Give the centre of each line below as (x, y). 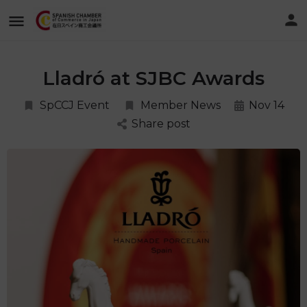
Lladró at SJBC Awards (153, 78)
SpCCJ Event (75, 105)
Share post (161, 124)
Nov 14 (267, 105)
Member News (181, 105)
